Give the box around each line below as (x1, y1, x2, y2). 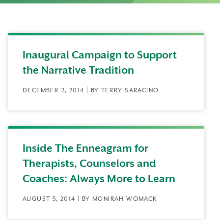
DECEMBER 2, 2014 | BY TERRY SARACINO (23, 87, 159, 94)
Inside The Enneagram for (23, 142, 148, 154)
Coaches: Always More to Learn (23, 173, 175, 185)
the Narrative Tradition (23, 64, 134, 76)
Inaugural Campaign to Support (23, 49, 177, 61)
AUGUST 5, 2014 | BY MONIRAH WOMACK (23, 195, 158, 202)
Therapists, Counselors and (23, 158, 156, 169)
